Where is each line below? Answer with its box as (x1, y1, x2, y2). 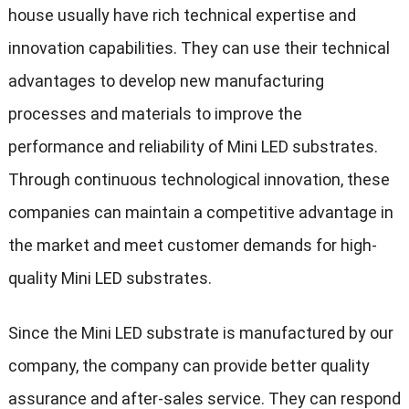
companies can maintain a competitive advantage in (7, 203, 393, 223)
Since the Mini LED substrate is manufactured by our (7, 323, 393, 343)
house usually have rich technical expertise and (7, 5, 356, 26)
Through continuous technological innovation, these (7, 170, 390, 190)
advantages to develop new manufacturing (7, 71, 324, 91)
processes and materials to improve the (7, 104, 302, 124)
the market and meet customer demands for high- (7, 236, 377, 256)
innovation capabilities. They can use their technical (7, 38, 390, 58)
